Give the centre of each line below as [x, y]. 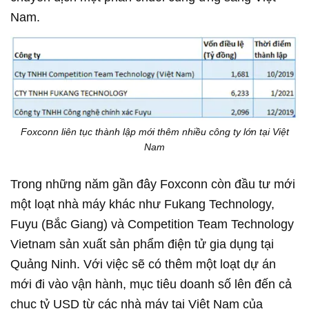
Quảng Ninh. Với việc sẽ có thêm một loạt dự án [143, 264]
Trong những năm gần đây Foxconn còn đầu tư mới [153, 184]
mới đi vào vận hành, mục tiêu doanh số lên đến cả [151, 284]
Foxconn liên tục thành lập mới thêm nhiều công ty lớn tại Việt [154, 131]
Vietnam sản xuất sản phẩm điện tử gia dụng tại [142, 244]
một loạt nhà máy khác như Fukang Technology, [142, 204]
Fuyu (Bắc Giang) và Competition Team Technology [152, 224]
